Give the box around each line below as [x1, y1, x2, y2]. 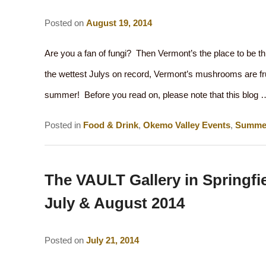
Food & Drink [83, 119, 138, 130]
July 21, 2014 [85, 235, 139, 246]
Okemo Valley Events [142, 119, 230, 130]
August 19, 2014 [85, 17, 152, 28]
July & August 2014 [44, 194, 185, 213]
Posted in [44, 119, 81, 130]
